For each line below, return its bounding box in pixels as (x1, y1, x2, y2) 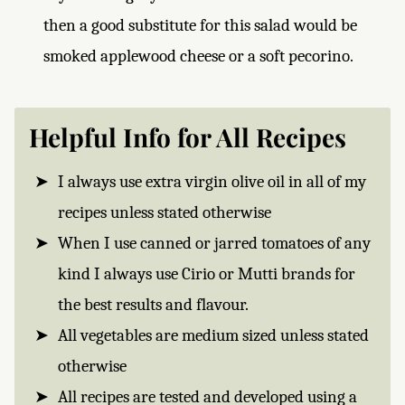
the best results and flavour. (58, 295, 249, 315)
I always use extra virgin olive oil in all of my (58, 172, 366, 192)
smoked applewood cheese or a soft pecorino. (43, 46, 353, 66)
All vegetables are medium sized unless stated (58, 325, 369, 345)
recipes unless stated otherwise (58, 202, 271, 222)
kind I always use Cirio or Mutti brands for (58, 264, 355, 284)
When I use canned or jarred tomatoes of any (58, 233, 371, 253)
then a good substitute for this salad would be (43, 15, 357, 35)
